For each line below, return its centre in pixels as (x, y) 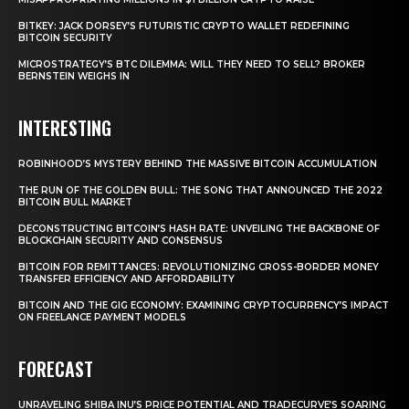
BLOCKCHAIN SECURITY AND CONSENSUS (121, 240)
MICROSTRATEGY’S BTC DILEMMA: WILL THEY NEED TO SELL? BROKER (192, 64)
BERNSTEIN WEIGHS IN (74, 76)
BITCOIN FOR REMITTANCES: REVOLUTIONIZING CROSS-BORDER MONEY (199, 267)
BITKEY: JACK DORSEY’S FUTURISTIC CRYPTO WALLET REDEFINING (184, 26)
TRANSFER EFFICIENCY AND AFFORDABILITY (126, 278)
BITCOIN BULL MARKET (75, 202)
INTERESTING (65, 127)
